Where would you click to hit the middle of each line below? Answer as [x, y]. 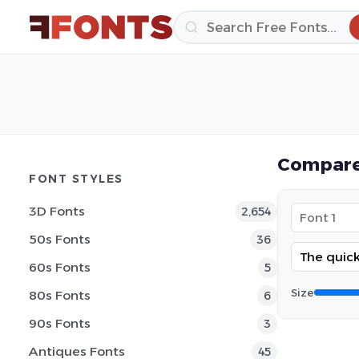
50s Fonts [60, 239]
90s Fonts [60, 323]
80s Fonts [60, 295]
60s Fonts [60, 267]
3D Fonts [57, 211]
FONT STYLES [76, 179]
